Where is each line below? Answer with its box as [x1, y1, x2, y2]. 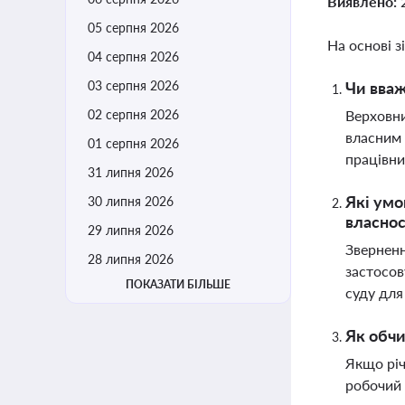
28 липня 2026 [88, 251, 174, 267]
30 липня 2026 [88, 193, 174, 209]
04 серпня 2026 [88, 49, 179, 64]
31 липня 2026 [88, 165, 174, 180]
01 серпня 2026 [88, 136, 179, 151]
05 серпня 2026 [88, 20, 179, 35]
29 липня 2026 [88, 222, 174, 238]
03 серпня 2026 [88, 78, 179, 93]
